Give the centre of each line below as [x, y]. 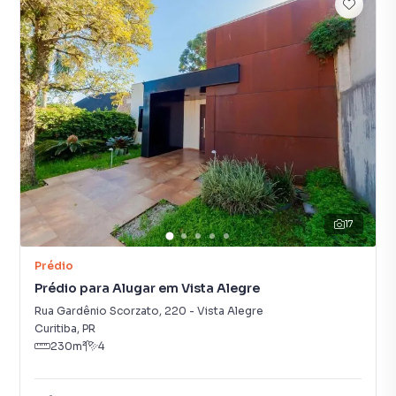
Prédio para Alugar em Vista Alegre [147, 288]
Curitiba [56, 328]
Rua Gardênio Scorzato [97, 311]
